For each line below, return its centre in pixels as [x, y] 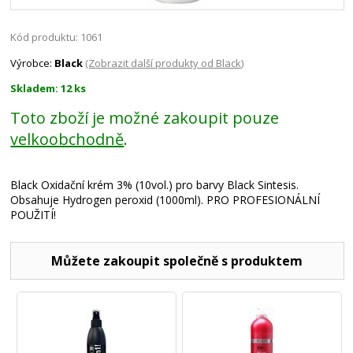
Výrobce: [33, 63]
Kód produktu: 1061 [57, 37]
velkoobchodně [67, 139]
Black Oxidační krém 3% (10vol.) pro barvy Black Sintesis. [155, 185]
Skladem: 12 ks [48, 89]
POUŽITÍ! [33, 215]
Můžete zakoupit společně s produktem [177, 261]
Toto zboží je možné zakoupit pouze [145, 118]
